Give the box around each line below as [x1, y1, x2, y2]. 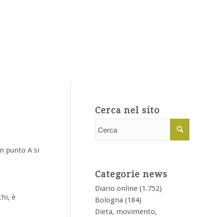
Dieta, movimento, [95, 207, 157, 216]
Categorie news [95, 169, 168, 179]
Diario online [95, 184, 138, 193]
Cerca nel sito [95, 105, 160, 115]
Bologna [95, 196, 123, 204]
